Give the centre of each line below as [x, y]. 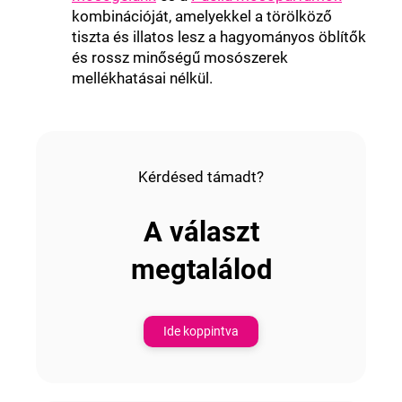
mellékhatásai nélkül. [142, 78]
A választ [201, 232]
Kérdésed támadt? [201, 176]
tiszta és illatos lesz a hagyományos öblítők [219, 36]
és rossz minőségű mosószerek [180, 57]
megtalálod [201, 269]
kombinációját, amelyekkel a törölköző [202, 16]
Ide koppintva [201, 331]
